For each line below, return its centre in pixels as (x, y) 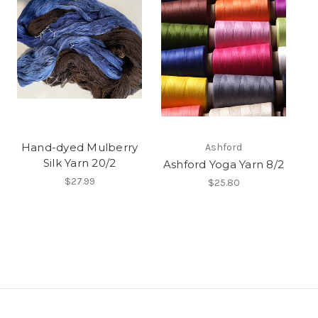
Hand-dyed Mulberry (79, 148)
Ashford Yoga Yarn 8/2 (224, 165)
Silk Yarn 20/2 (79, 163)
